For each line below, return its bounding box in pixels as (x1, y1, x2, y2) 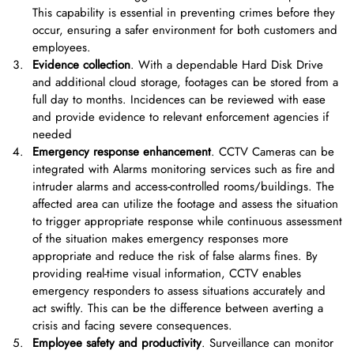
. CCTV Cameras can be (211, 143, 334, 161)
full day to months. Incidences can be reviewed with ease (32, 91, 326, 109)
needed (32, 126, 72, 144)
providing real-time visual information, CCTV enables (32, 265, 301, 283)
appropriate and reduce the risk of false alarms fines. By (32, 247, 318, 265)
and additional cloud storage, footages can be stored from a (32, 73, 338, 92)
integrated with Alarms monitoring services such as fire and (32, 160, 335, 179)
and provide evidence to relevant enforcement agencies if (32, 108, 329, 126)
